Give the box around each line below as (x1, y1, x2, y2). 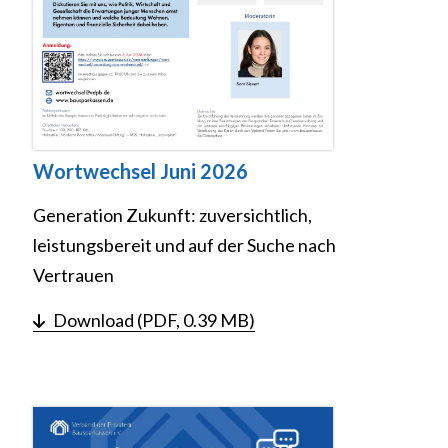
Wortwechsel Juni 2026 (33, 158, 248, 183)
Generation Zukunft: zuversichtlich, (33, 203, 312, 226)
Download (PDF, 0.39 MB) (53, 308, 255, 331)
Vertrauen (33, 263, 114, 286)
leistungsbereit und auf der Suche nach (33, 233, 336, 256)
